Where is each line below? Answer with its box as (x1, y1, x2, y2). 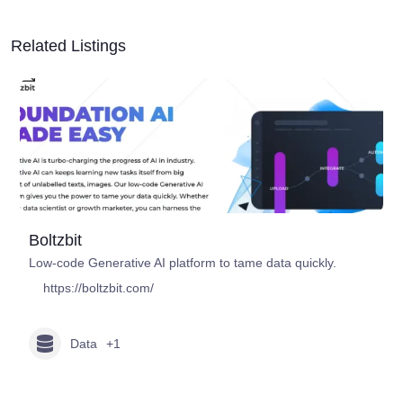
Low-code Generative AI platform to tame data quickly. (29, 255, 336, 271)
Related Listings (11, 37, 126, 56)
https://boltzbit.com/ (43, 281, 154, 296)
